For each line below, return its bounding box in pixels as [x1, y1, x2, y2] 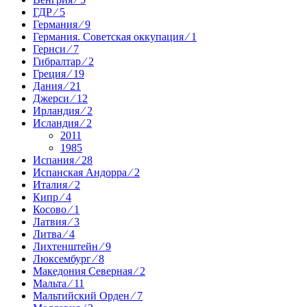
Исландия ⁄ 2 [33, 116, 92, 129]
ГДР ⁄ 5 [33, 5, 65, 18]
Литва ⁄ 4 [33, 228, 75, 240]
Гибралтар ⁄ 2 [33, 55, 94, 67]
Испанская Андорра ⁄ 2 [33, 166, 140, 178]
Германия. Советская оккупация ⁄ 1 [33, 30, 197, 42]
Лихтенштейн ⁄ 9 [33, 240, 111, 252]
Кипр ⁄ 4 [33, 191, 71, 203]
